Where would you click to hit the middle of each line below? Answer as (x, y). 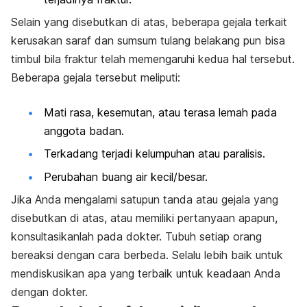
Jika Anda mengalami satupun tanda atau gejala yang (145, 200)
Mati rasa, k (74, 113)
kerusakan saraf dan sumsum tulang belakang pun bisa (148, 41)
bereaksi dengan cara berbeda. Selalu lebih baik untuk (147, 255)
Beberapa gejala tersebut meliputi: (97, 78)
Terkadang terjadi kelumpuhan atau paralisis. (155, 154)
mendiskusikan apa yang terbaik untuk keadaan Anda (146, 274)
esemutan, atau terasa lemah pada (190, 113)
